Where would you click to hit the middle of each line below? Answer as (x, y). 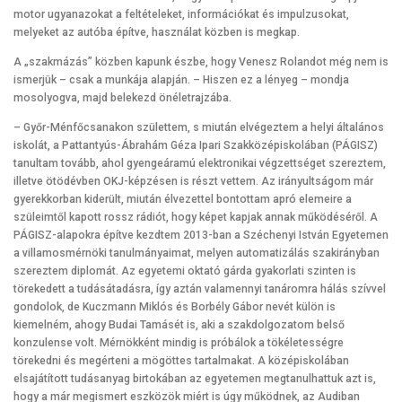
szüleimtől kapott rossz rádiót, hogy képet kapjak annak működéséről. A (196, 217)
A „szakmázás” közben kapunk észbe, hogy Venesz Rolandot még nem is (201, 61)
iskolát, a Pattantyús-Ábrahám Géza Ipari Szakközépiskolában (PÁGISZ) (196, 145)
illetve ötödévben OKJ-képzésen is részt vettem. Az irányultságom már (193, 181)
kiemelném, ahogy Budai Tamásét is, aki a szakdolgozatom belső (179, 324)
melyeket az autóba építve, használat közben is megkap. (157, 32)
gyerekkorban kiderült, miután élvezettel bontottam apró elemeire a (183, 199)
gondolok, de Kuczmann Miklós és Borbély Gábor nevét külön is (175, 306)
